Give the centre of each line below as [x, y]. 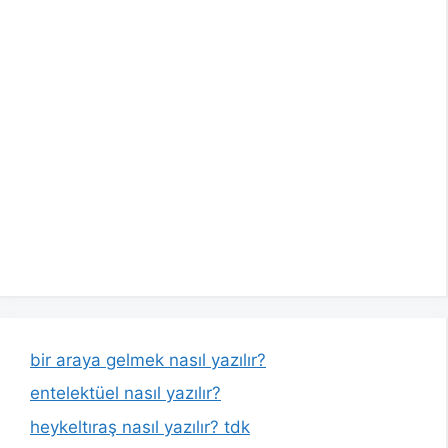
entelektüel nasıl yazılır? [125, 393]
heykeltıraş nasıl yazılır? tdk [140, 426]
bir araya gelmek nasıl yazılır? [148, 359]
